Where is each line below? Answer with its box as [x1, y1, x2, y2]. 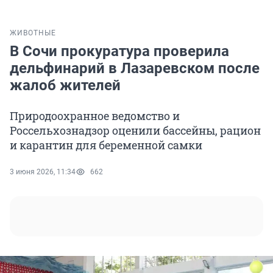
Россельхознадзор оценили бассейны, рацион [10, 123, 261, 138]
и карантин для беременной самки [10, 138, 202, 153]
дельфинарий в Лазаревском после [10, 60, 260, 77]
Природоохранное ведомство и [10, 108, 180, 124]
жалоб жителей [10, 77, 121, 94]
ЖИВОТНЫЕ [10, 29, 56, 38]
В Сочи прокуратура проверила [10, 43, 229, 60]
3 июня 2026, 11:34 [10, 168, 76, 177]
